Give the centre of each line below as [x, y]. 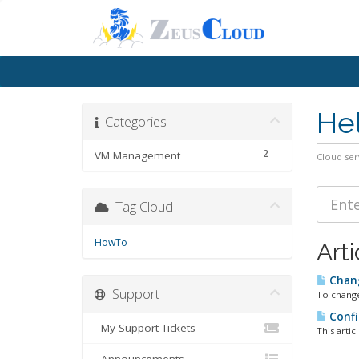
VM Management [137, 155]
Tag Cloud [141, 206]
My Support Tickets [145, 328]
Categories [133, 121]
